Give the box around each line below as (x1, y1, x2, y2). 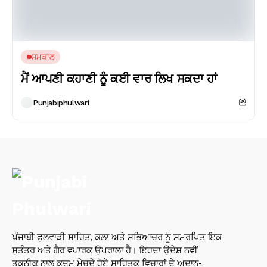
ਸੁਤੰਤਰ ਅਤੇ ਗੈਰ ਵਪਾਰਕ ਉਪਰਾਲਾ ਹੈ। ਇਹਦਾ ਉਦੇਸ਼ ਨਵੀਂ (12, 244, 198, 256)
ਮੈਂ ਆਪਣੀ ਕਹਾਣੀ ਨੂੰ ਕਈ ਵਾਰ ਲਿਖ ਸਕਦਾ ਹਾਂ (21, 72, 218, 86)
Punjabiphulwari (33, 98, 89, 107)
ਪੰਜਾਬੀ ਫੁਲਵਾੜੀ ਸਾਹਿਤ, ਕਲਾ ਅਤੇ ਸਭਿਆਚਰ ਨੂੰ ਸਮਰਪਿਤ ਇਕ (12, 231, 222, 243)
